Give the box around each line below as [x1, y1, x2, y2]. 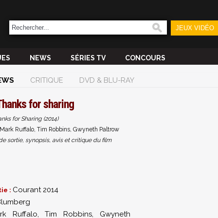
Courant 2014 [13, 185, 58, 194]
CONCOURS [125, 54, 165, 62]
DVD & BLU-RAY [79, 76, 134, 85]
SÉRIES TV [71, 54, 106, 62]
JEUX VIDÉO [175, 24, 214, 32]
